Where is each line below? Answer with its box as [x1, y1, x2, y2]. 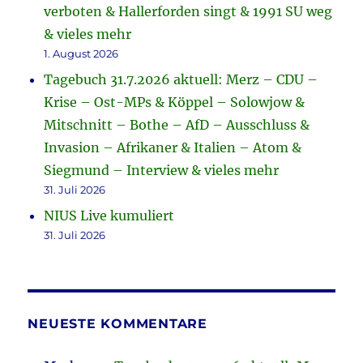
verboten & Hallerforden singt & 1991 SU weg [44, 3, 333, 20]
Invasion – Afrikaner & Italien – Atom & [44, 139, 302, 156]
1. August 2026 [44, 47, 119, 61]
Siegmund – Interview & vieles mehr [44, 162, 280, 179]
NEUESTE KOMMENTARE [28, 316, 207, 332]
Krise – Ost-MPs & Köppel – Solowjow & [44, 94, 305, 111]
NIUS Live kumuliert [44, 207, 175, 224]
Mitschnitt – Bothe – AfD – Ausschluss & [44, 117, 310, 134]
